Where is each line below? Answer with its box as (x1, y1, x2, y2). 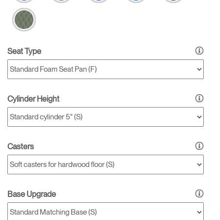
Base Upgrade (7, 190, 56, 199)
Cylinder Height (7, 94, 59, 104)
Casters (7, 142, 34, 151)
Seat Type (7, 47, 41, 56)
